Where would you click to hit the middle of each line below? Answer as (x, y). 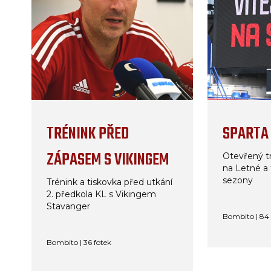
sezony (238, 180)
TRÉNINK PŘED (88, 134)
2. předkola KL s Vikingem (102, 194)
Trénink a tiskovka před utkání (110, 182)
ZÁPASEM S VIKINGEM (108, 160)
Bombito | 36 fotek (79, 242)
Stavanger (69, 206)
